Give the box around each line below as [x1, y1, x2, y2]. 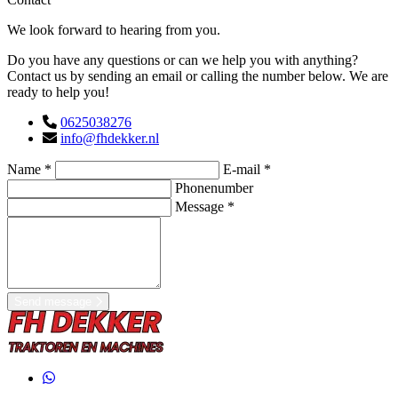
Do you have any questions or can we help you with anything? [7, 52, 358, 68]
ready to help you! [7, 84, 109, 100]
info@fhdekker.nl [60, 131, 159, 147]
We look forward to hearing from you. [7, 22, 220, 38]
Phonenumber [175, 180, 253, 196]
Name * [7, 162, 55, 178]
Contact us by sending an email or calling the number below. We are [7, 68, 388, 84]
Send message [14, 295, 92, 309]
